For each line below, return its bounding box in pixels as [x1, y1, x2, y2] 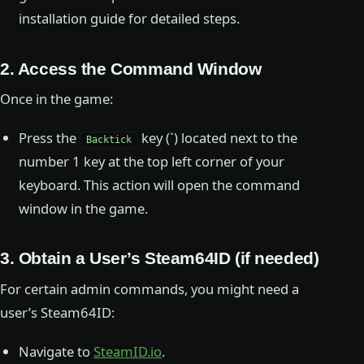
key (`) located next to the [138, 128, 298, 148]
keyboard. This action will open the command [19, 175, 301, 195]
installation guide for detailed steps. [19, 9, 240, 28]
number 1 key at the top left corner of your [19, 152, 285, 171]
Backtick [86, 134, 132, 146]
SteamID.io [93, 341, 162, 361]
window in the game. [19, 199, 149, 219]
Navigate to [19, 341, 94, 361]
